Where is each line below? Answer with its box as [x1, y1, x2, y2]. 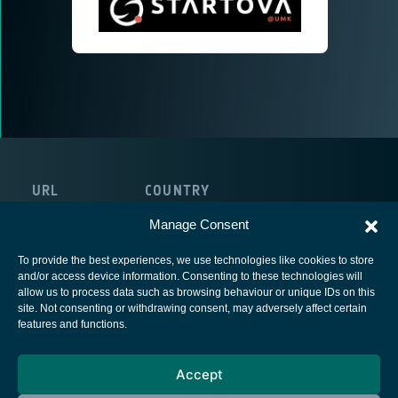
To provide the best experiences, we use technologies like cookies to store [18, 254, 374, 267]
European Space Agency [130, 309, 268, 327]
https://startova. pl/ [32, 203, 145, 219]
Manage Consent [149, 217, 249, 232]
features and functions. [18, 318, 127, 330]
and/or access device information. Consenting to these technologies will [18, 270, 362, 283]
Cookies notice [157, 366, 241, 384]
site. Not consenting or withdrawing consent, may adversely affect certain [18, 302, 367, 314]
